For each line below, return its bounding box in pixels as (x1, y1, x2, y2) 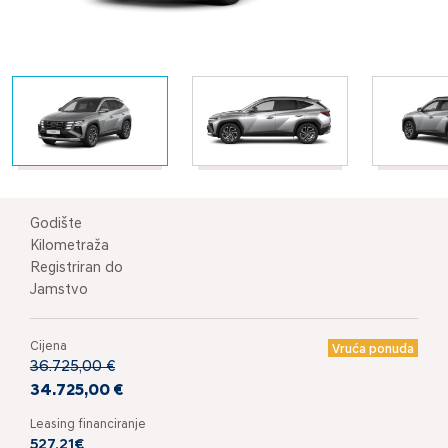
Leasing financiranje (30, 417, 146, 431)
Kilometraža (30, 238, 109, 254)
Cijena (30, 339, 67, 353)
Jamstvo (30, 282, 88, 298)
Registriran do (30, 260, 123, 276)
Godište (30, 216, 82, 232)
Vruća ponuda (332, 342, 414, 356)
